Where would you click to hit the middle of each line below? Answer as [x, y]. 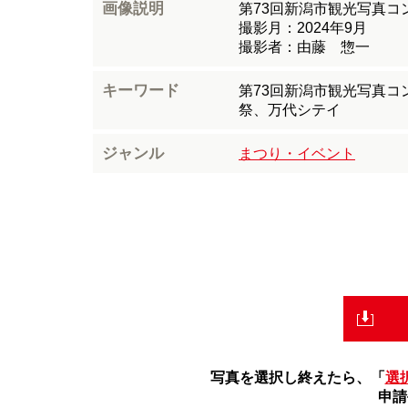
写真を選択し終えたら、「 [297, 378]
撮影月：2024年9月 [303, 28]
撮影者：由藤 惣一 [304, 47]
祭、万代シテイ [290, 110]
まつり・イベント [297, 154]
